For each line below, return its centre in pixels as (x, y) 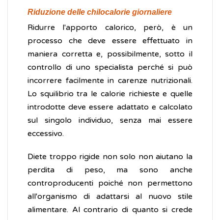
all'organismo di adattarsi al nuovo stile (110, 197)
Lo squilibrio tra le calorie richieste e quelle (110, 94)
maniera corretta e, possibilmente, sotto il (110, 54)
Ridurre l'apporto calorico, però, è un (110, 28)
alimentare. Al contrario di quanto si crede (110, 210)
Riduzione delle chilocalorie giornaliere (100, 12)
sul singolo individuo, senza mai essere (110, 121)
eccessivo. (46, 134)
